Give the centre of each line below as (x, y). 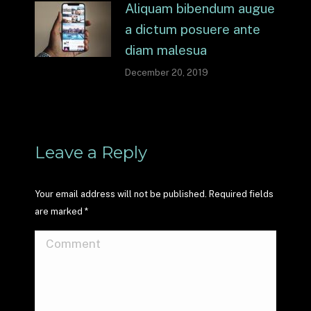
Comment (64, 241)
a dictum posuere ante (193, 29)
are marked (60, 211)
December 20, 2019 (167, 72)
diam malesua (166, 50)
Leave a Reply (91, 152)
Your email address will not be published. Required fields (154, 194)
